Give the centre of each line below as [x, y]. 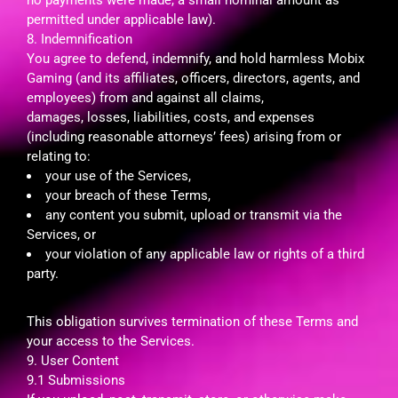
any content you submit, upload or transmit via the [194, 215]
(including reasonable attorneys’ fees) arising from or [184, 136]
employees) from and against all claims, [145, 97]
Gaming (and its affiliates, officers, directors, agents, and [193, 78]
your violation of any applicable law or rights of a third [205, 254]
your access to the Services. [111, 341]
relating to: [59, 156]
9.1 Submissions [76, 380]
